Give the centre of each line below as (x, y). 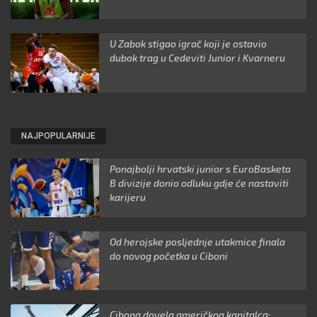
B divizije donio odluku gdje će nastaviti (200, 183)
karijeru (128, 197)
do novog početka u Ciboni (169, 256)
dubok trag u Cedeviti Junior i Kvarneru (198, 58)
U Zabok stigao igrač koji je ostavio (189, 44)
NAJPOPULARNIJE (58, 136)
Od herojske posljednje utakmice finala (198, 242)
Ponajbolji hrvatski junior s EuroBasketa (201, 168)
